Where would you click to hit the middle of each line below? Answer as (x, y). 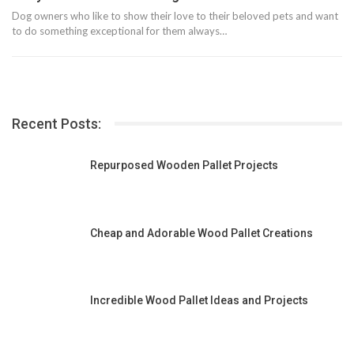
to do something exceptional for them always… (119, 30)
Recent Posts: (56, 123)
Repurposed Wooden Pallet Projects (184, 165)
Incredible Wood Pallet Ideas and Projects (199, 301)
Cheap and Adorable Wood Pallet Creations (201, 233)
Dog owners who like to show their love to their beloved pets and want (175, 15)
